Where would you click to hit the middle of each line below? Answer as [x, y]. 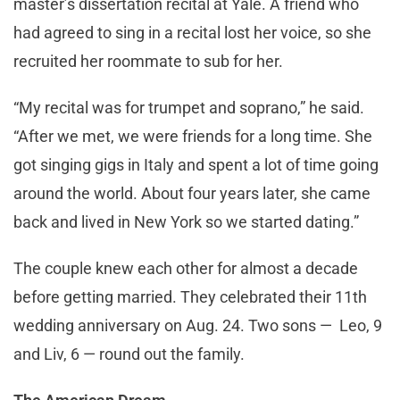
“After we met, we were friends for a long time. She [193, 137]
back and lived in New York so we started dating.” [186, 222]
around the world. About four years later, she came [192, 194]
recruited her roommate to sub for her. [148, 62]
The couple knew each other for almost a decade [186, 269]
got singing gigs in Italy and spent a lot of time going [196, 165]
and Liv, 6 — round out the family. [129, 354]
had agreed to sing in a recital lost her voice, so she [192, 33]
